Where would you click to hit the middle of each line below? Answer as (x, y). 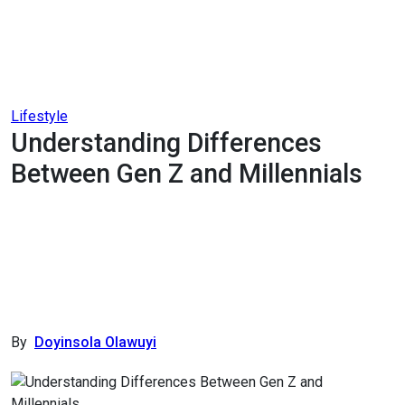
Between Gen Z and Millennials (187, 174)
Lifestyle (39, 116)
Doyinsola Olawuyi (95, 342)
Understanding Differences (166, 143)
